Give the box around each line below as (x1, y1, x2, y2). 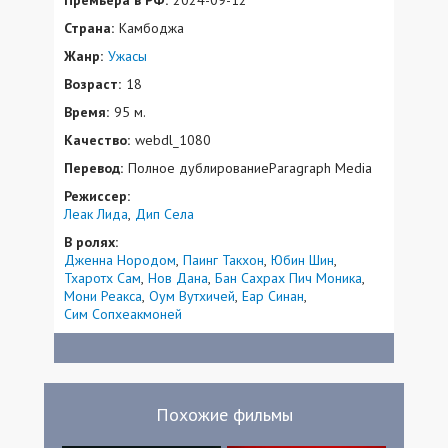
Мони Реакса (64, 286, 142, 305)
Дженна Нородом (64, 250, 176, 269)
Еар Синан (242, 286, 304, 305)
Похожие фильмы (155, 402, 293, 426)
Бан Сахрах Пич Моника (215, 268, 362, 287)
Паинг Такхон (183, 250, 264, 269)
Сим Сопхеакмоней (64, 304, 182, 323)
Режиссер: (64, 186, 130, 205)
